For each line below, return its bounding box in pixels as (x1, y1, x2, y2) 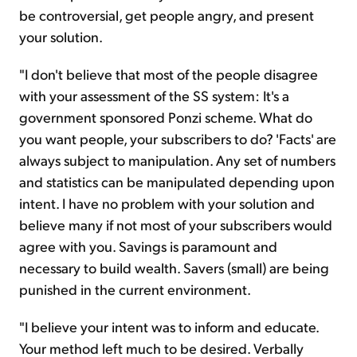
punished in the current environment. (19, 280, 251, 299)
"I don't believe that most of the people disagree (19, 65, 318, 84)
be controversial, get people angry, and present (19, 6, 314, 25)
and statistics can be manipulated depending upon (19, 172, 335, 191)
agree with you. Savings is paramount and (19, 237, 277, 256)
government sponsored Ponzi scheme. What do (19, 108, 312, 127)
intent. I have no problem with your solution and (19, 194, 315, 213)
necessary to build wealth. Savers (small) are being (19, 258, 329, 277)
